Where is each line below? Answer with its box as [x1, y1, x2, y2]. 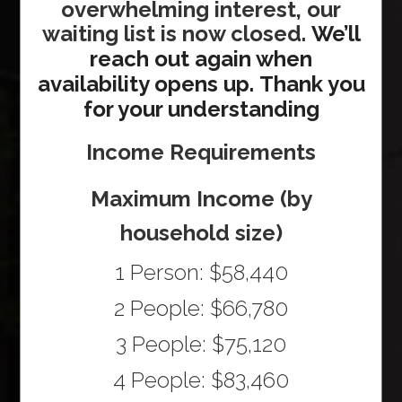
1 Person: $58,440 [114, 258, 288, 285]
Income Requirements [86, 138, 316, 165]
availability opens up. [37, 70, 254, 97]
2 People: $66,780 [114, 294, 288, 321]
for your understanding [83, 95, 319, 122]
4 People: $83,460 [113, 366, 289, 393]
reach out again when [90, 45, 312, 72]
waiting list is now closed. [41, 20, 311, 47]
